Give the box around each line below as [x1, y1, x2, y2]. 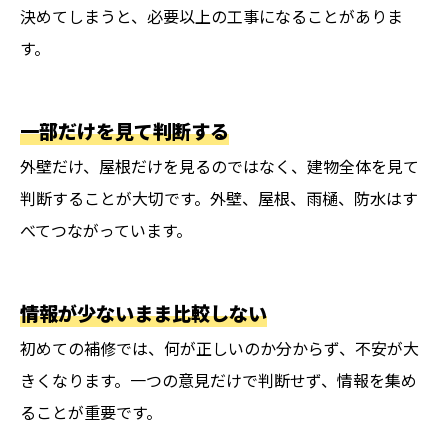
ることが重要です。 [20, 400, 162, 425]
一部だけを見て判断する [20, 117, 229, 146]
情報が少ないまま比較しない [20, 299, 267, 328]
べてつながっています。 [20, 218, 192, 243]
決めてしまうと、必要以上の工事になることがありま [20, 4, 403, 29]
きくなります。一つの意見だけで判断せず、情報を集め [20, 368, 417, 393]
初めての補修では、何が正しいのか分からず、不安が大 [20, 336, 419, 361]
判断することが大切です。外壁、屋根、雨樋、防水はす [20, 186, 418, 211]
